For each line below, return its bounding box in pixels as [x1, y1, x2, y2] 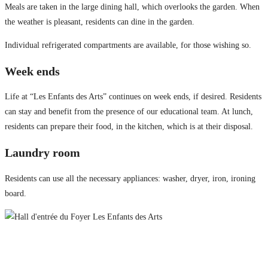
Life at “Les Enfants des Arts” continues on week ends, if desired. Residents [5, 92, 261, 102]
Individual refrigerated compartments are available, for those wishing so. [5, 41, 251, 50]
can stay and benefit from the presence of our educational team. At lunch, [5, 107, 253, 117]
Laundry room [5, 145, 80, 159]
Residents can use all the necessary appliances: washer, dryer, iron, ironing [5, 173, 255, 183]
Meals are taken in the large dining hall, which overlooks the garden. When [5, 2, 260, 12]
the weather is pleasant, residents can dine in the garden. [5, 17, 194, 27]
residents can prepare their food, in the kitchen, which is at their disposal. [5, 122, 253, 132]
